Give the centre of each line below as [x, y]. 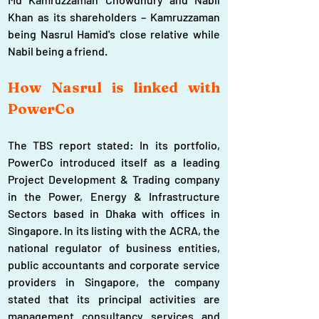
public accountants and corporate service [114, 265]
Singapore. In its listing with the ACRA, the [114, 230]
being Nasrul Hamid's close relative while [114, 34]
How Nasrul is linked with [114, 87]
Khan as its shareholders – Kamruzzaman [114, 17]
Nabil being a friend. [58, 51]
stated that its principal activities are [114, 299]
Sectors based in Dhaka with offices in [114, 213]
